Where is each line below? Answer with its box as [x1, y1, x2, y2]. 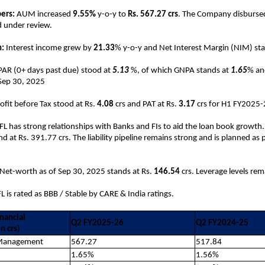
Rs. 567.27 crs [128, 9, 178, 19]
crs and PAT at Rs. [115, 99, 179, 109]
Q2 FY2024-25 [196, 218, 248, 228]
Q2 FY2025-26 [71, 218, 124, 228]
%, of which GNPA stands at [129, 66, 231, 75]
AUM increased [17, 9, 73, 19]
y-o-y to [96, 9, 128, 19]
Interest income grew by [4, 43, 93, 53]
